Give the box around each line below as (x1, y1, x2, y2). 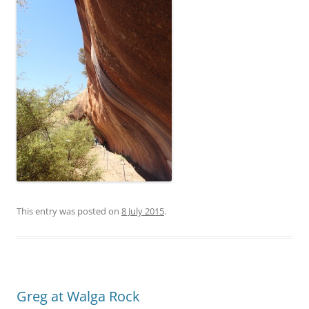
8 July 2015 (121, 204, 164, 217)
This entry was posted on (17, 204, 121, 217)
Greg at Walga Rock (17, 286, 140, 306)
